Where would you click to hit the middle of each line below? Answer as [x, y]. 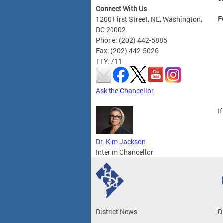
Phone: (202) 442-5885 [131, 40]
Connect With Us [121, 9]
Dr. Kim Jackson [121, 142]
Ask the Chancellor [125, 91]
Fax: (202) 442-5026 [127, 51]
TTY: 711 [109, 61]
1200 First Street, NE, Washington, [149, 19]
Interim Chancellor [124, 152]
